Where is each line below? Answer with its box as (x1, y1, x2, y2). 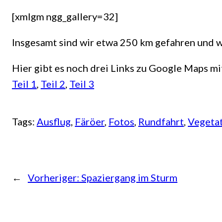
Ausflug (37, 115, 71, 128)
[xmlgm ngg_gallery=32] (12, 10, 118, 23)
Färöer (75, 115, 105, 128)
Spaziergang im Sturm (81, 171, 177, 184)
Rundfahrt (138, 115, 184, 128)
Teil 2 (41, 78, 65, 90)
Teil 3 (69, 78, 94, 90)
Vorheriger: (28, 171, 79, 184)
